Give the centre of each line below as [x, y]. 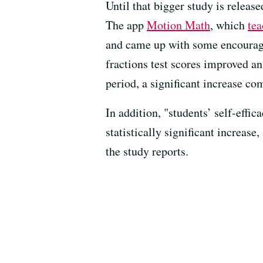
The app [126, 25]
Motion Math [178, 25]
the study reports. [147, 151]
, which [229, 25]
